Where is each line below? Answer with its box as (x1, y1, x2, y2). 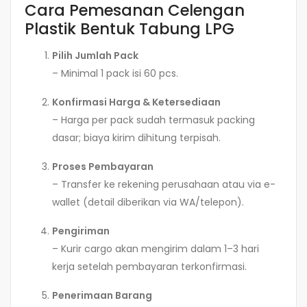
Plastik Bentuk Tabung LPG (25, 18, 234, 40)
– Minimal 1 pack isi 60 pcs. (52, 66, 178, 80)
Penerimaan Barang (52, 288, 152, 302)
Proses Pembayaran (52, 159, 153, 173)
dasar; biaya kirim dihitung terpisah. (52, 130, 221, 145)
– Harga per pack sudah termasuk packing (52, 112, 255, 127)
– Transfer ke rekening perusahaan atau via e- (52, 177, 275, 191)
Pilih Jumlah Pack (52, 48, 138, 62)
